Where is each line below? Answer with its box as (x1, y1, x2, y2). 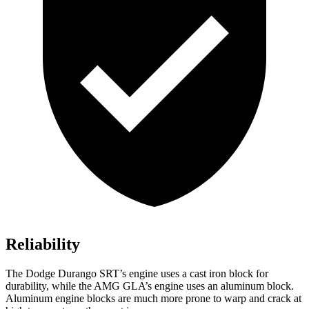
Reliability (6, 235, 80, 254)
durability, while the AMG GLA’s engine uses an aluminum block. (6, 280, 294, 292)
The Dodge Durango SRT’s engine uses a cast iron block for (6, 268, 268, 280)
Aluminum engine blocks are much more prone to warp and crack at (6, 292, 301, 305)
